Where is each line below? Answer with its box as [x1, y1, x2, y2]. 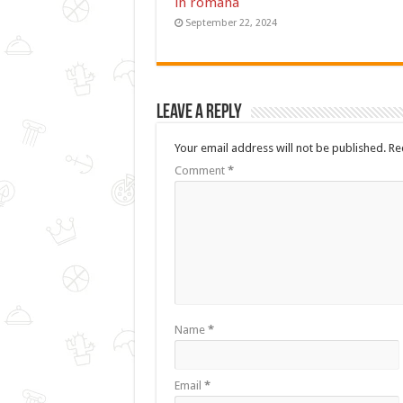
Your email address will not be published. [174, 141, 386, 156]
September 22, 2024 [184, 17, 277, 30]
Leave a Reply [156, 103, 242, 124]
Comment [174, 164, 228, 178]
